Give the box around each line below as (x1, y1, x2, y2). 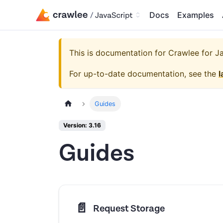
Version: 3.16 (63, 121, 101, 129)
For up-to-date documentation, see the (69, 69, 219, 79)
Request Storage (93, 202, 165, 215)
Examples (177, 10, 214, 20)
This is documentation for (69, 48, 168, 58)
